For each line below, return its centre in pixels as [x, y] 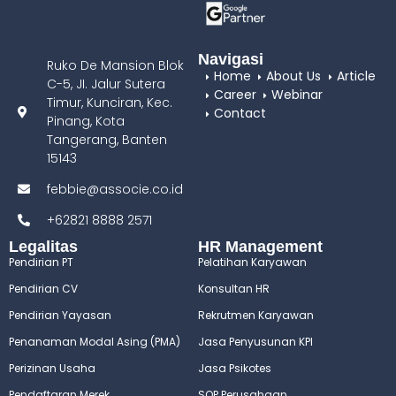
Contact [240, 114]
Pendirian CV [43, 288]
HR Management [260, 246]
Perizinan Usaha [52, 368]
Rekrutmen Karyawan [256, 315]
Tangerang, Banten [107, 139]
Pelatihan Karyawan [252, 262]
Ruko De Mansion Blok [115, 65]
